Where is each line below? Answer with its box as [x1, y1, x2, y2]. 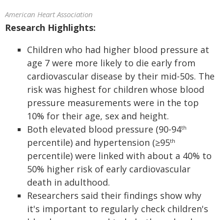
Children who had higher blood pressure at [27, 44, 209, 55]
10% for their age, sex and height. [27, 110, 169, 122]
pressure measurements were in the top [27, 97, 199, 109]
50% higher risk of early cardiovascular [27, 163, 191, 175]
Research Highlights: [5, 22, 96, 33]
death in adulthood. [27, 176, 110, 188]
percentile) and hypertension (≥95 [27, 137, 170, 148]
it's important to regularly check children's [27, 203, 208, 215]
